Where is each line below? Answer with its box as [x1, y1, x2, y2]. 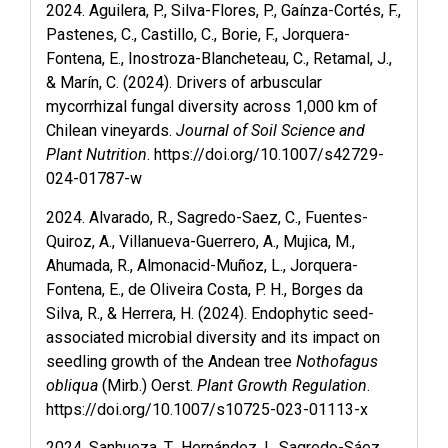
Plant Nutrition [46, 145, 147, 165]
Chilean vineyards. [46, 121, 176, 141]
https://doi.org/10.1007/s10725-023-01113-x [46, 399, 368, 419]
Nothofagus [296, 351, 378, 371]
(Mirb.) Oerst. [98, 375, 197, 395]
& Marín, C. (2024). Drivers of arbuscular [46, 73, 322, 93]
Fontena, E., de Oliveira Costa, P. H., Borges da [46, 279, 363, 299]
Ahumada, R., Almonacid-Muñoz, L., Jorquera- [46, 255, 358, 275]
